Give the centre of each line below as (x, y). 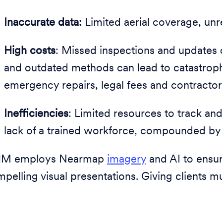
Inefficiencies (36, 114)
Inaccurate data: (44, 23)
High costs (30, 51)
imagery (127, 160)
